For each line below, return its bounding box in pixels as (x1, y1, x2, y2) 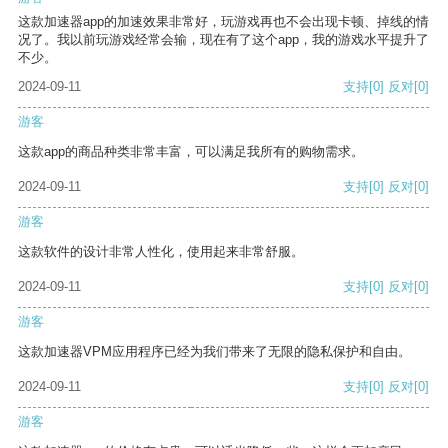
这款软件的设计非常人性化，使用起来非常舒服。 (18, 244, 304, 260)
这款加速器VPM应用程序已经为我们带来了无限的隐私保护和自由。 (18, 344, 411, 360)
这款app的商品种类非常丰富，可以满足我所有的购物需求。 (18, 144, 364, 160)
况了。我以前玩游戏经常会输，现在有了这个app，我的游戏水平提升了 (18, 32, 429, 48)
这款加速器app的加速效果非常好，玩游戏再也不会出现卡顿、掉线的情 (18, 14, 429, 30)
